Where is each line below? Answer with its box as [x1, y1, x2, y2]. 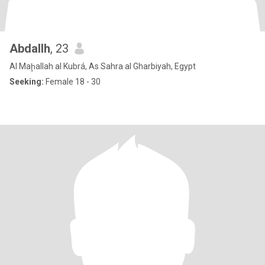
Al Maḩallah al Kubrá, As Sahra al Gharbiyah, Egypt [9, 62, 196, 71]
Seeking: [9, 77, 44, 86]
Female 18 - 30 [44, 77, 101, 86]
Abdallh [9, 41, 50, 56]
